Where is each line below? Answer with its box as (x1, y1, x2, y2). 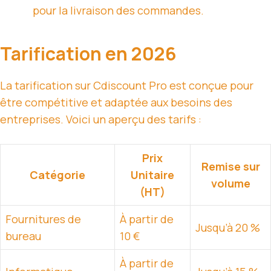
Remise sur (201, 159, 260, 174)
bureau (5, 229, 41, 244)
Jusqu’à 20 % (195, 220, 260, 235)
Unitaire (131, 168, 174, 183)
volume (211, 176, 250, 191)
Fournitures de (5, 212, 81, 227)
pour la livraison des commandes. (33, 3, 204, 18)
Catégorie (30, 168, 85, 183)
